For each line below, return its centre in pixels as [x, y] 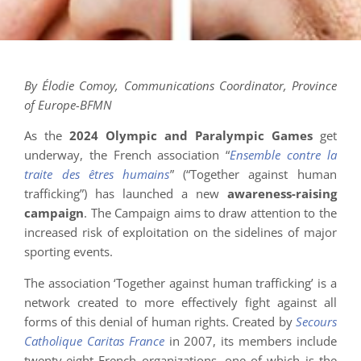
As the [47, 136]
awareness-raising [282, 194]
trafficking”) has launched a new [126, 194]
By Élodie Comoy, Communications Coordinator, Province [180, 85]
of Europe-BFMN [68, 105]
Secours [316, 321]
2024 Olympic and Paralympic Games [195, 136]
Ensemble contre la [283, 155]
